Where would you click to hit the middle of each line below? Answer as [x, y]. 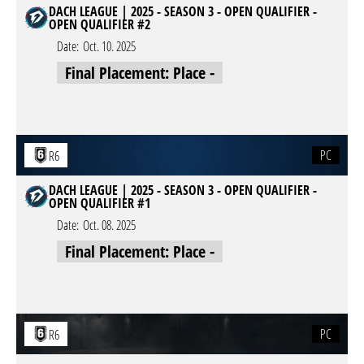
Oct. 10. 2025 [109, 46]
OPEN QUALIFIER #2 [100, 24]
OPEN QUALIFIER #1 [100, 203]
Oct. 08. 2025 [109, 225]
